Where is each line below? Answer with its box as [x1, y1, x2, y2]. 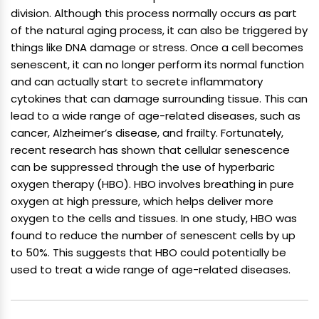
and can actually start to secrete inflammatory [11, 74, 263, 90]
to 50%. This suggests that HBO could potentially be [11, 245, 286, 261]
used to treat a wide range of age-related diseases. [11, 262, 291, 278]
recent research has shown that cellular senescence [11, 142, 290, 158]
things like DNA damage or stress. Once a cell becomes [11, 40, 303, 56]
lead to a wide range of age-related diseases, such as [11, 108, 300, 124]
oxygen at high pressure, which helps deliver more [11, 194, 273, 209]
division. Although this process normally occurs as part [11, 6, 297, 21]
